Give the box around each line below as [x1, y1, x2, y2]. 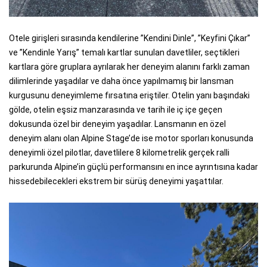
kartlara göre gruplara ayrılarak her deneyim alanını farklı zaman [9, 61, 250, 72]
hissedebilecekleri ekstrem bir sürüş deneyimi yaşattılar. [9, 176, 223, 186]
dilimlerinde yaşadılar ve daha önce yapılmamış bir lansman [9, 76, 234, 86]
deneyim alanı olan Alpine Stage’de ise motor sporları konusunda [9, 133, 253, 143]
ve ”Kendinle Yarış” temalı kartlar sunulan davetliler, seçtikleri [9, 47, 240, 57]
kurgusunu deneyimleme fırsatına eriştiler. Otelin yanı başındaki [9, 90, 250, 100]
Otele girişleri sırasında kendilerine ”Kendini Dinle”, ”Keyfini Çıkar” [9, 33, 250, 43]
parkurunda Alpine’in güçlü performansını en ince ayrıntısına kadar [9, 162, 258, 172]
